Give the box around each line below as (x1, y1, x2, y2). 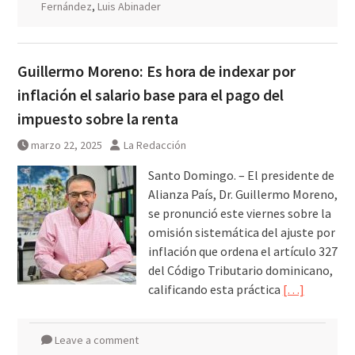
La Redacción (123, 138, 186, 153)
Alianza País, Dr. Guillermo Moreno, (147, 186, 338, 203)
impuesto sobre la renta (17, 109, 178, 129)
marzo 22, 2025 (30, 138, 102, 153)
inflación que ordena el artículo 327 (147, 243, 338, 260)
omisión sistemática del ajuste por (147, 224, 335, 241)
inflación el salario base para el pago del (17, 85, 284, 105)
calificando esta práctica (147, 281, 283, 298)
